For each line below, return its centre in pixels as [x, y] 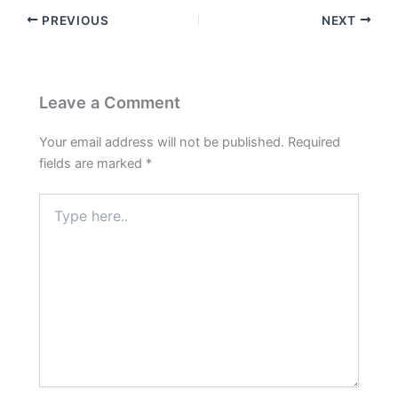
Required [314, 143]
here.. [55, 219]
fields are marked [93, 164]
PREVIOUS [74, 20]
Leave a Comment [110, 102]
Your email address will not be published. [162, 143]
